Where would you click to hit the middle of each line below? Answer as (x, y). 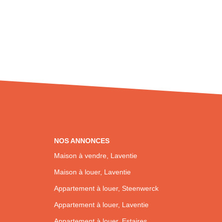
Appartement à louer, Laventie (101, 204)
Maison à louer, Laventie (92, 172)
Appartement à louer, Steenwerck (106, 188)
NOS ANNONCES (82, 141)
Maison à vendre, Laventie (95, 155)
